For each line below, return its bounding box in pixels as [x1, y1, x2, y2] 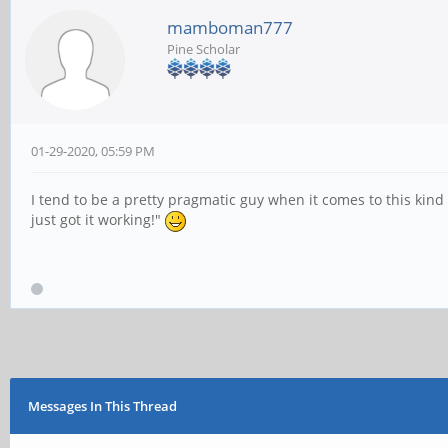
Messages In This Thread [27, 397, 177, 415]
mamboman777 [167, 16, 293, 39]
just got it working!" [31, 210, 165, 229]
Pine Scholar [167, 40, 240, 58]
